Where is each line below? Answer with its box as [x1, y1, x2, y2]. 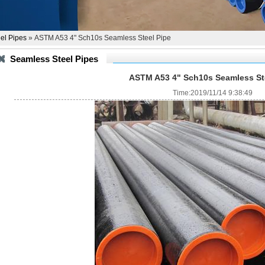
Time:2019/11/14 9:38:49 [173, 89, 253, 97]
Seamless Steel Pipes [10, 54, 98, 64]
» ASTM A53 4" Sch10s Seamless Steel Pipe [27, 34, 171, 42]
